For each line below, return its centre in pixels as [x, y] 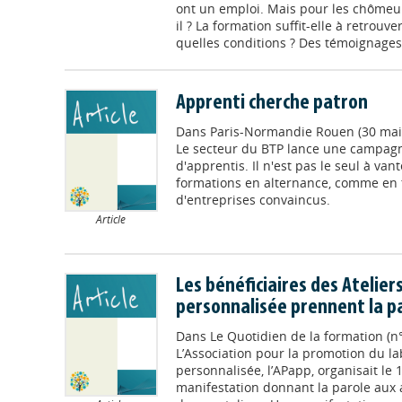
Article [111, 219]
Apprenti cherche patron [271, 104]
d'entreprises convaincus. [253, 200]
